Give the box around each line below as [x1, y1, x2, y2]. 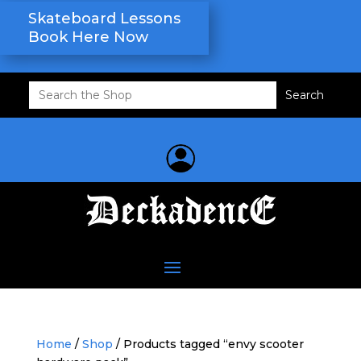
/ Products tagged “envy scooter [112, 336, 304, 351]
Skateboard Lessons [28, 10, 180, 27]
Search [27, 78, 81, 96]
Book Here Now [28, 28, 148, 46]
